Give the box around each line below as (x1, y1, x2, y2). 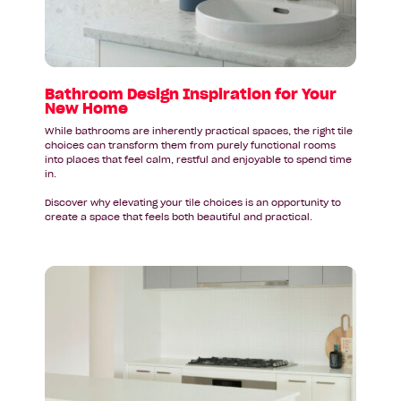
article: (44, 286, 88, 300)
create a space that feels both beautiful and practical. (45, 211, 312, 224)
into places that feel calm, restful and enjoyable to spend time (45, 154, 352, 166)
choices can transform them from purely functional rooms (45, 140, 336, 152)
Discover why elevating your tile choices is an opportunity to (45, 197, 341, 209)
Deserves (44, 361, 103, 375)
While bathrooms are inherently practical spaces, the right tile (45, 125, 353, 138)
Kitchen (44, 342, 91, 356)
